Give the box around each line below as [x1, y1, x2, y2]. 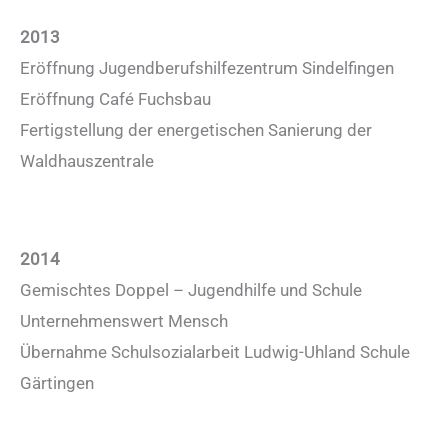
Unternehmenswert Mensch [20, 311, 228, 332]
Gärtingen [20, 373, 94, 394]
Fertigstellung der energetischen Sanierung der [20, 120, 372, 141]
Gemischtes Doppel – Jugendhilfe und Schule [20, 280, 362, 301]
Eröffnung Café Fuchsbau [20, 89, 211, 110]
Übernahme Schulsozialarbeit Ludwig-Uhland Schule [20, 342, 410, 363]
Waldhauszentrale [20, 151, 154, 172]
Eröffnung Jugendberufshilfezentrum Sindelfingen [20, 58, 394, 79]
